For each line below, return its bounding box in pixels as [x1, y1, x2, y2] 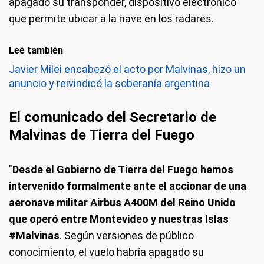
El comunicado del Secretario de [9, 108, 216, 126]
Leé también [9, 44, 63, 56]
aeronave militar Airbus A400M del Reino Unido [9, 196, 236, 209]
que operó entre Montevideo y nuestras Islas [9, 212, 229, 225]
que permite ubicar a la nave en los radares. [9, 12, 214, 25]
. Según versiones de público [60, 229, 194, 242]
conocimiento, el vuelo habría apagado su [9, 245, 204, 258]
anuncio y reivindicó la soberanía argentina [9, 77, 210, 90]
